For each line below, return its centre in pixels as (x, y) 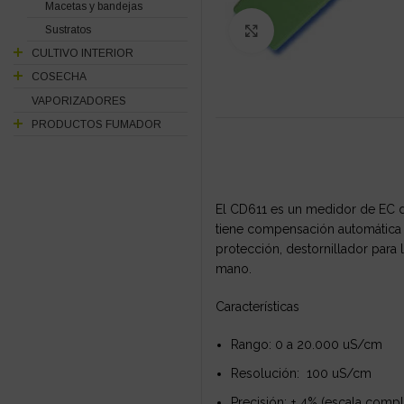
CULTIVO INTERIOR (83, 54)
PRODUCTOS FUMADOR (96, 124)
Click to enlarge (321, 31)
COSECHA (59, 77)
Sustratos (68, 29)
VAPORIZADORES (79, 101)
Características (257, 307)
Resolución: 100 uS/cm (301, 373)
